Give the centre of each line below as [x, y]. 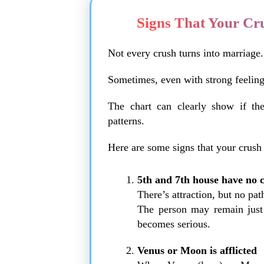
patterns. [126, 121]
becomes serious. [174, 224]
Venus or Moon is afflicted [197, 250]
